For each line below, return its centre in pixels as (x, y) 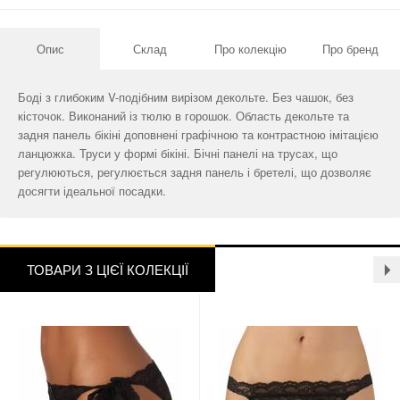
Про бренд (350, 49)
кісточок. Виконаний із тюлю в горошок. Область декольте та (183, 116)
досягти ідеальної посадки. (92, 191)
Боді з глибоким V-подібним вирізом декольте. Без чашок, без (186, 97)
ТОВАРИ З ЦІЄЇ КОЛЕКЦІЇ (108, 270)
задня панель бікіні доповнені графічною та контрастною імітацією (198, 135)
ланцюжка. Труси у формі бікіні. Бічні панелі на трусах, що (178, 154)
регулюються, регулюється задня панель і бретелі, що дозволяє (195, 172)
